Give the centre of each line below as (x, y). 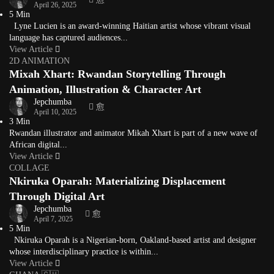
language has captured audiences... (68, 38)
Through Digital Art (57, 196)
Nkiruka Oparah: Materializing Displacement (117, 181)
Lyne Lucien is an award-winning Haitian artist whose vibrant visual (130, 26)
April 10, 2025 (55, 112)
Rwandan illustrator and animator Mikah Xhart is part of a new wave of (133, 133)
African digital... (38, 145)
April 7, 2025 (53, 219)
